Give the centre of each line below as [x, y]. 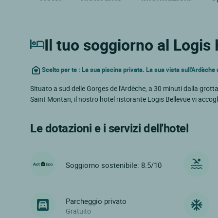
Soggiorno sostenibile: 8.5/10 [114, 165]
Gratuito [78, 211]
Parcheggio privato [96, 201]
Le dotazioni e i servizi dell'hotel [109, 128]
